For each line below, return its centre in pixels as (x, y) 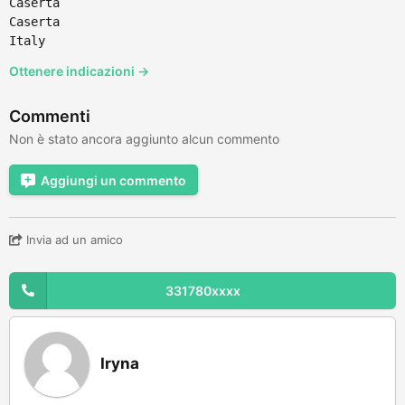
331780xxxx (202, 290)
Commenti (50, 116)
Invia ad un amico (73, 239)
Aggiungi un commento (113, 180)
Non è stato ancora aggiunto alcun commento (144, 138)
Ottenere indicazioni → (79, 71)
